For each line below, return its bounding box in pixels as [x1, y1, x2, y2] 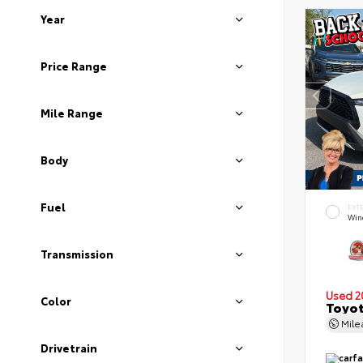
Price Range [41, 58, 107, 73]
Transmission [41, 246, 113, 261]
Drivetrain [41, 340, 97, 355]
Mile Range [41, 105, 103, 120]
